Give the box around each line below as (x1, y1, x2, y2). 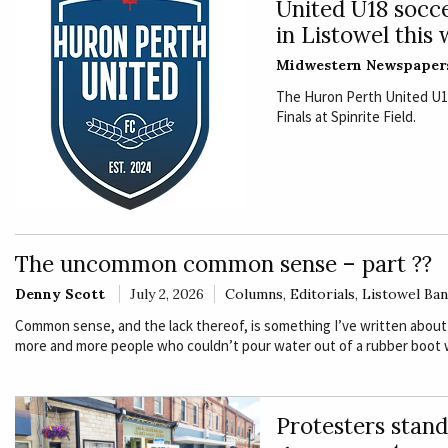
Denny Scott (15, 285, 105, 304)
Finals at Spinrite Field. (275, 107, 416, 127)
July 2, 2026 (130, 285, 204, 304)
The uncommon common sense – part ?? (15, 249, 432, 279)
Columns (225, 285, 283, 304)
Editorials (290, 285, 355, 304)
